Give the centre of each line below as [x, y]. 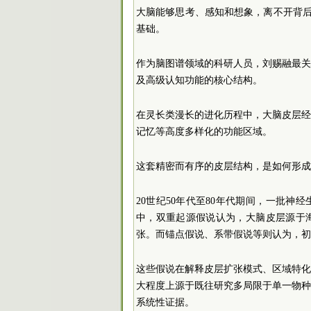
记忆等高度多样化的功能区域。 [204, 131]
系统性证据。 [165, 302]
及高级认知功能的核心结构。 [199, 80]
